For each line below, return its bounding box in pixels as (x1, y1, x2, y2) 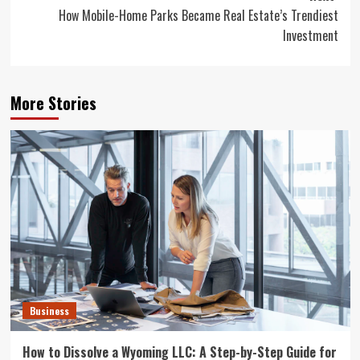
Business (29, 303, 69, 317)
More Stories (10, 90, 96, 115)
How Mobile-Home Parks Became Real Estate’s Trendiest (58, 5, 338, 25)
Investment (282, 25, 338, 45)
